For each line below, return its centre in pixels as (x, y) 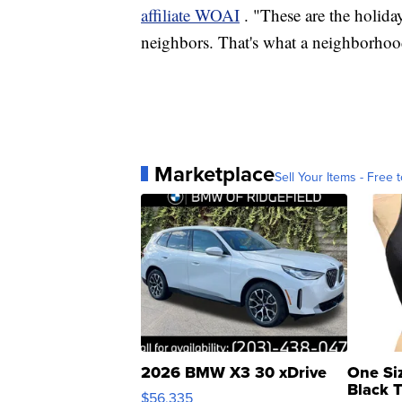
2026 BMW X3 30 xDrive (234, 372)
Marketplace (214, 173)
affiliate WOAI (190, 14)
